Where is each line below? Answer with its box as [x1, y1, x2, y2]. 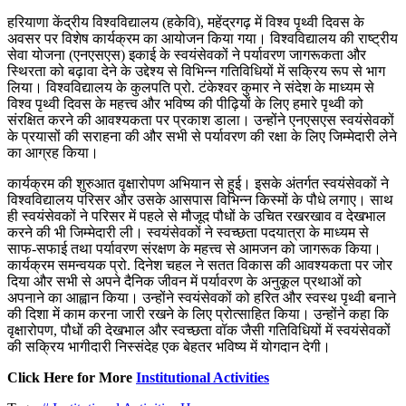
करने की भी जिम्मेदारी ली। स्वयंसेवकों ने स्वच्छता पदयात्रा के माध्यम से [7, 224, 369, 240]
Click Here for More [7, 369, 136, 385]
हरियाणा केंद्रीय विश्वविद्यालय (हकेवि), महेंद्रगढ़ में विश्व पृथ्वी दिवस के [7, 14, 364, 30]
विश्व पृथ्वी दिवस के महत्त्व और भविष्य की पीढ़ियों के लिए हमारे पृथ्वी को [7, 95, 363, 111]
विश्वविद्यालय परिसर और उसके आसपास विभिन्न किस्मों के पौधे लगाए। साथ [7, 191, 393, 208]
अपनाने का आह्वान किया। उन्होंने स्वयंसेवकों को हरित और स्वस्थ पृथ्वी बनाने [7, 289, 396, 305]
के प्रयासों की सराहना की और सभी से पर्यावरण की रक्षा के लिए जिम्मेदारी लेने [7, 128, 397, 144]
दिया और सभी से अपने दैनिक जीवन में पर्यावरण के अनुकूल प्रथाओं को [7, 273, 362, 289]
